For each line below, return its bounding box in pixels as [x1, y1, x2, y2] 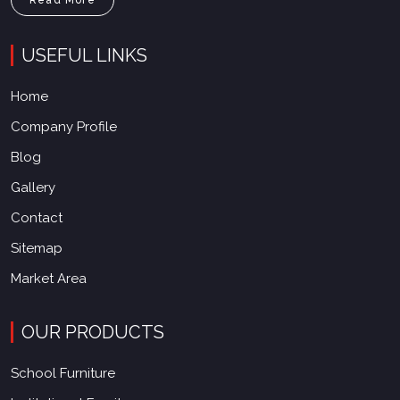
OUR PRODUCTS [21, 321, 164, 343]
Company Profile [11, 118, 117, 135]
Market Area [11, 270, 87, 287]
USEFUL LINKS [21, 44, 147, 66]
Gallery [11, 179, 55, 196]
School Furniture [11, 364, 115, 381]
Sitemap [11, 239, 62, 256]
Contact [11, 209, 62, 226]
